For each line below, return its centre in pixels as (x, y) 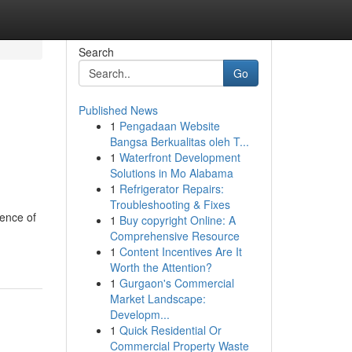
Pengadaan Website (169, 126)
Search (96, 52)
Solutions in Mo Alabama (171, 173)
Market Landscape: (158, 299)
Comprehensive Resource (174, 236)
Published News (118, 110)
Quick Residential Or (170, 330)
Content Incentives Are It (180, 251)
